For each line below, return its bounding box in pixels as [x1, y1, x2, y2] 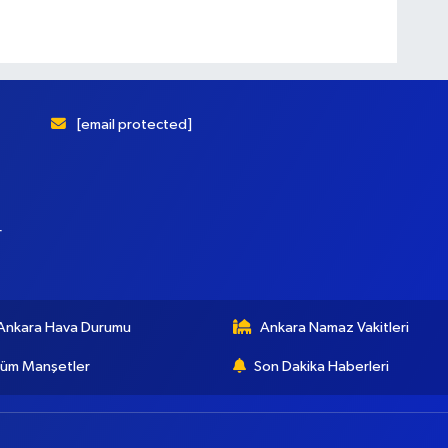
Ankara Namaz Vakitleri [260, 320, 409, 336]
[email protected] [77, 116, 193, 132]
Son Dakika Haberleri [254, 359, 389, 375]
